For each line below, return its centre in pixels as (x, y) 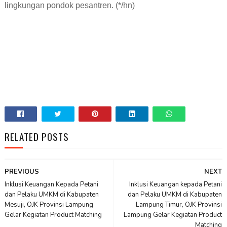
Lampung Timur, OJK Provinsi (179, 205)
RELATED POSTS (36, 137)
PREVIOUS (22, 172)
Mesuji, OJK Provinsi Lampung (49, 205)
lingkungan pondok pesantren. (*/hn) (69, 6)
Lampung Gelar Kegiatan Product (173, 215)
